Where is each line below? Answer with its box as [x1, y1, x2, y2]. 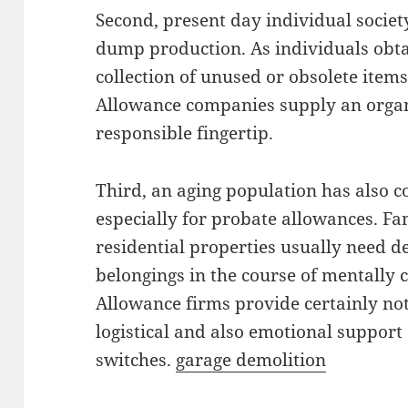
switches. [96, 347, 177, 372]
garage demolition [176, 347, 327, 372]
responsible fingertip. [96, 121, 274, 145]
